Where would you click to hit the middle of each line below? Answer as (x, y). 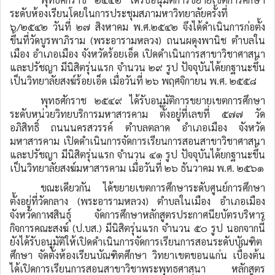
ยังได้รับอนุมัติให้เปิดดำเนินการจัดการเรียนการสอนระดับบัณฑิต (136, 242)
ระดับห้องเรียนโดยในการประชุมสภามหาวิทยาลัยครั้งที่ (119, 13)
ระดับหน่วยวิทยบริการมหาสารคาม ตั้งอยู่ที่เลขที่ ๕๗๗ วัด (137, 114)
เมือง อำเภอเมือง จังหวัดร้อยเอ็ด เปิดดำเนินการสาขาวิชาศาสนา (137, 54)
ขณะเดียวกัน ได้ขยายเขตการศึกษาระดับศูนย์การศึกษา (153, 188)
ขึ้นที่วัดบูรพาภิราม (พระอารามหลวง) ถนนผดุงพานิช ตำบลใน (137, 40)
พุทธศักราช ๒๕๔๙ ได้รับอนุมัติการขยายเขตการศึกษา (153, 100)
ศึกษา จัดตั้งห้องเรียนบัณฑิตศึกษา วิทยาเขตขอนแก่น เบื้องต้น (137, 255)
